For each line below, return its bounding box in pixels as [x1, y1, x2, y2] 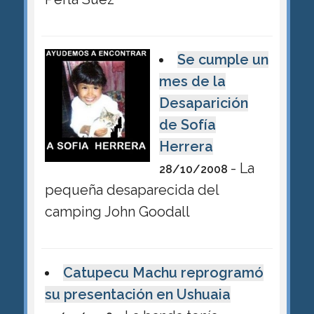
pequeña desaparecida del [44, 182, 219, 199]
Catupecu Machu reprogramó [63, 264, 264, 281]
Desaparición [158, 95, 248, 112]
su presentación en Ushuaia [44, 285, 231, 303]
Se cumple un [177, 51, 269, 69]
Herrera [158, 138, 213, 156]
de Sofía [158, 116, 216, 134]
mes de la [158, 73, 226, 90]
